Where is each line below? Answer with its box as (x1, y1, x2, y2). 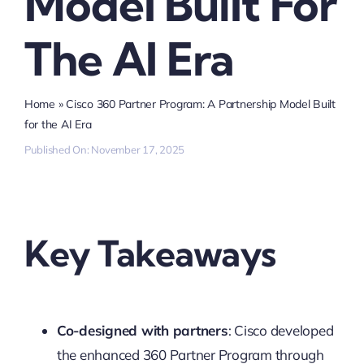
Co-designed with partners (56, 321, 228, 339)
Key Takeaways (24, 232, 276, 276)
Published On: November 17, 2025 (24, 143, 185, 157)
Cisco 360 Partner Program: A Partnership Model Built (66, 97, 336, 112)
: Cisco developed (227, 321, 334, 339)
